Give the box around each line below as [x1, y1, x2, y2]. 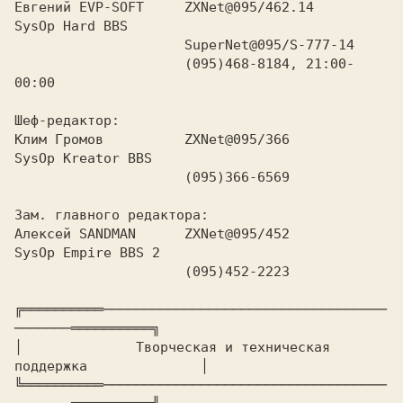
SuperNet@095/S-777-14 [14, 37, 184, 53]
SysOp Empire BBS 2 [14, 245, 160, 261]
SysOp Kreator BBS [14, 150, 152, 166]
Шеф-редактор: [14, 112, 120, 129]
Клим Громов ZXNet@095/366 [14, 131, 290, 148]
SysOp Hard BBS [14, 18, 128, 34]
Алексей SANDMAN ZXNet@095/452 [14, 226, 290, 242]
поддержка [14, 358, 128, 374]
